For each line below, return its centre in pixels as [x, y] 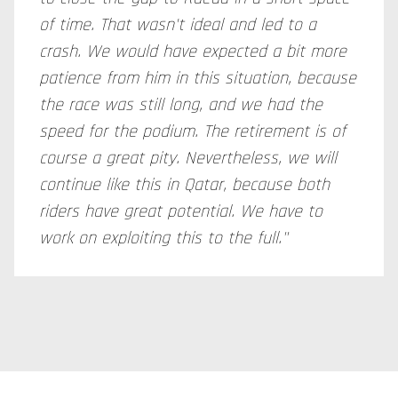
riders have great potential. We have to [181, 211]
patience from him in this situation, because [198, 78]
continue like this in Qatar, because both [184, 185]
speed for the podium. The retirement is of [192, 131]
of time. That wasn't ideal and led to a [178, 25]
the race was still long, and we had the [181, 105]
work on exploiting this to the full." [163, 238]
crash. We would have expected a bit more [193, 52]
